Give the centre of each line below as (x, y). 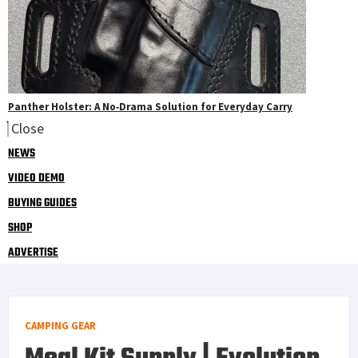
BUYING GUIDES (42, 203)
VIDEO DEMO (36, 178)
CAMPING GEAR (60, 325)
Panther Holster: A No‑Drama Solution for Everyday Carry (150, 106)
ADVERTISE (33, 253)
